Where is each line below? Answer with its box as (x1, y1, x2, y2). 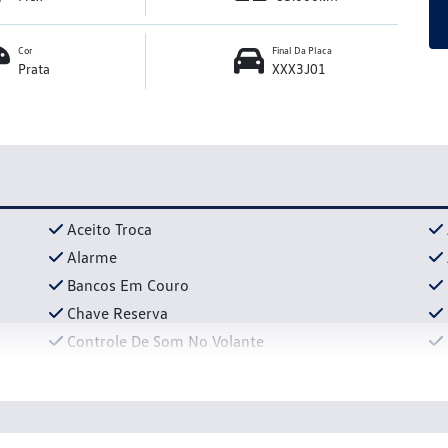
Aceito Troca (67, 218, 152, 239)
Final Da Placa (271, 44, 332, 57)
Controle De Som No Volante (67, 330, 264, 351)
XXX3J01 (271, 60, 326, 78)
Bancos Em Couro (67, 274, 189, 295)
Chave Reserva (67, 302, 168, 323)
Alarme (67, 246, 117, 267)
